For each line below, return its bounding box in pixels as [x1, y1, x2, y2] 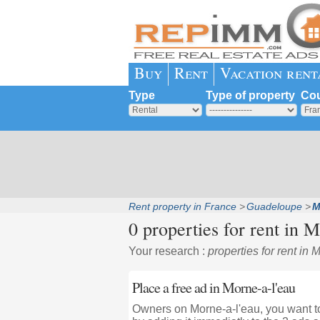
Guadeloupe [246, 201, 302, 212]
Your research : [128, 245, 208, 257]
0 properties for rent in [128, 216, 304, 241]
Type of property [205, 89, 295, 101]
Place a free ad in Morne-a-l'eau [131, 278, 295, 297]
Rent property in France [128, 201, 236, 212]
